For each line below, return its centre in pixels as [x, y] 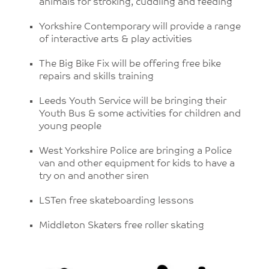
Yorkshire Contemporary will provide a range [140, 27]
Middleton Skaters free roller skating [122, 226]
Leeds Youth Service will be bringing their [133, 101]
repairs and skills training [96, 77]
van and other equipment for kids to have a [137, 164]
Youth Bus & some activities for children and [140, 114]
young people [70, 127]
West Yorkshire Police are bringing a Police [135, 151]
